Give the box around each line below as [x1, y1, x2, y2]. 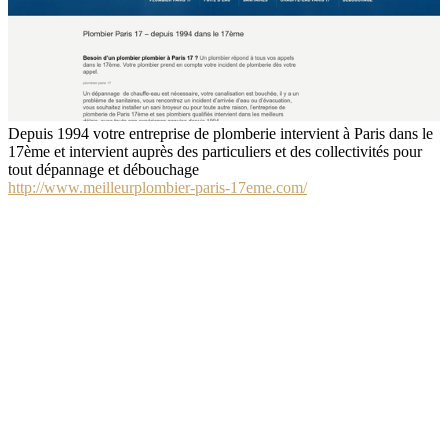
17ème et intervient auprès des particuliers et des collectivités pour [8, 143, 422, 161]
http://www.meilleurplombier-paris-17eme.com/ [8, 179, 307, 197]
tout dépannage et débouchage [8, 161, 199, 179]
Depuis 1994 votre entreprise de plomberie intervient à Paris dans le [8, 125, 433, 143]
